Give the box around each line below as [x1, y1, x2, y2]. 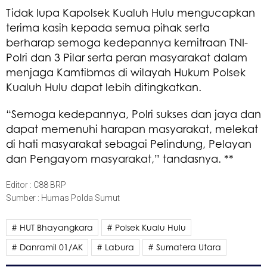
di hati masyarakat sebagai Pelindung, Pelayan [6, 136, 252, 150]
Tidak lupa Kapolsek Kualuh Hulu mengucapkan [6, 5, 255, 19]
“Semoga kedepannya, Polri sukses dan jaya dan [6, 107, 261, 120]
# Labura [97, 241, 134, 252]
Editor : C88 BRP [6, 179, 66, 190]
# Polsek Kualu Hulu [107, 222, 186, 232]
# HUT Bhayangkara [11, 222, 93, 232]
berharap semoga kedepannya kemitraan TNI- [6, 35, 248, 49]
